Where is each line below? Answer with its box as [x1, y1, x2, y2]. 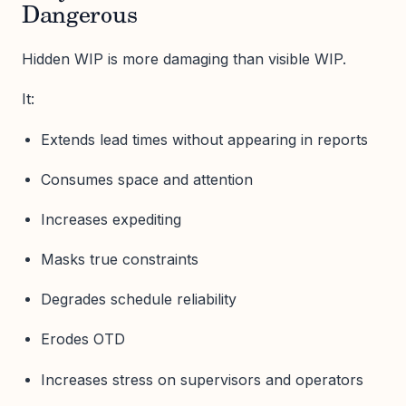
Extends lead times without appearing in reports [40, 130, 368, 149]
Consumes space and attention [40, 169, 253, 188]
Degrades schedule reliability [40, 290, 237, 309]
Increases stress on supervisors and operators [40, 370, 363, 389]
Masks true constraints [40, 250, 198, 269]
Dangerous [22, 5, 138, 30]
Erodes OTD [40, 330, 125, 349]
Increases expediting [40, 209, 181, 228]
